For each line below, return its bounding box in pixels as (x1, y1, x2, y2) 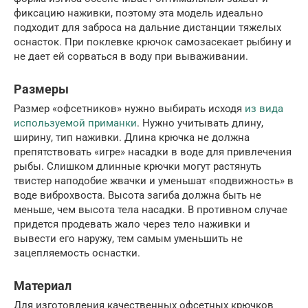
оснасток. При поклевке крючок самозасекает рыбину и (14, 36, 291, 49)
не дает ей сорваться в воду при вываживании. (14, 50, 248, 63)
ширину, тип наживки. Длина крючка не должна (14, 131, 250, 144)
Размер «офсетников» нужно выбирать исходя (14, 102, 245, 115)
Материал (14, 278, 71, 294)
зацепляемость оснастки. (14, 247, 140, 260)
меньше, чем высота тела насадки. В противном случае (14, 203, 287, 217)
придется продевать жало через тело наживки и (14, 218, 250, 231)
